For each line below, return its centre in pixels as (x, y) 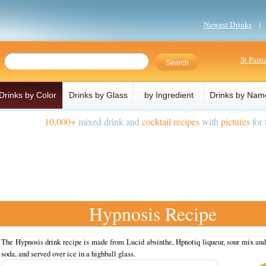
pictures (235, 121)
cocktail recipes (171, 121)
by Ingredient (169, 95)
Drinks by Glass (98, 95)
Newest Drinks (228, 24)
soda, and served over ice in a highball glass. (68, 254)
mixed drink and (109, 121)
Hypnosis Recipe (153, 213)
